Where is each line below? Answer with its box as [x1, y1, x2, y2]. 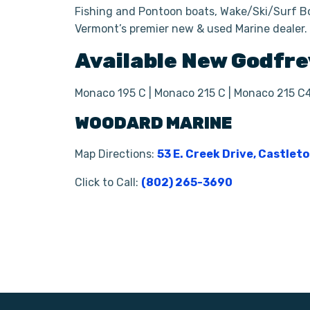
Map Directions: [75, 147, 157, 161]
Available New [75, 48, 231, 73]
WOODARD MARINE [75, 113, 235, 133]
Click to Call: [75, 176, 141, 189]
